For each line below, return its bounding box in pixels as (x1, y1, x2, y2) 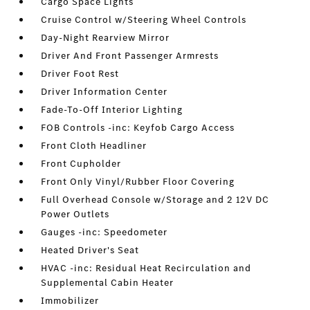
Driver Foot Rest (41, 67, 120, 81)
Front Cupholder (41, 157, 122, 171)
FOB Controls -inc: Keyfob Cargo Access (41, 121, 235, 135)
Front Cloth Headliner (41, 139, 147, 153)
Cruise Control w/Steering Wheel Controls (41, 13, 247, 27)
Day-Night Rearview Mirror (41, 31, 170, 45)
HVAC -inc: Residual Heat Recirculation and (41, 262, 252, 275)
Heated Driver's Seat (41, 244, 140, 257)
